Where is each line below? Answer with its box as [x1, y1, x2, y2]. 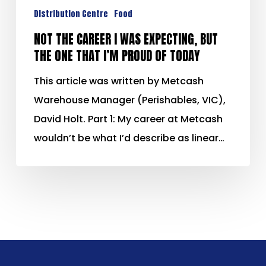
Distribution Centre [33, 8, 108, 21]
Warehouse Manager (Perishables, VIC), [33, 93, 226, 107]
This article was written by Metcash [33, 74, 204, 88]
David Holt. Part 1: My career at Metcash [33, 112, 223, 126]
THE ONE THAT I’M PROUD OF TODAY [33, 47, 200, 66]
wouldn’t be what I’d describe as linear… [33, 131, 224, 145]
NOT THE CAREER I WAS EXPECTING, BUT [33, 30, 218, 49]
